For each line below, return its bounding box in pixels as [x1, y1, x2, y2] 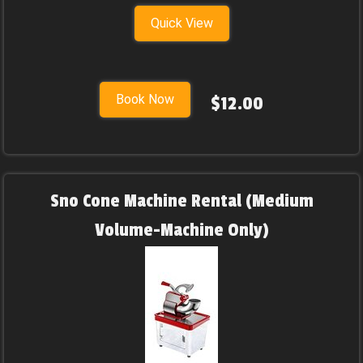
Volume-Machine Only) [94, 220, 269, 241]
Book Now [116, 92, 174, 107]
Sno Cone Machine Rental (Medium [49, 190, 314, 211]
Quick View [150, 15, 213, 31]
